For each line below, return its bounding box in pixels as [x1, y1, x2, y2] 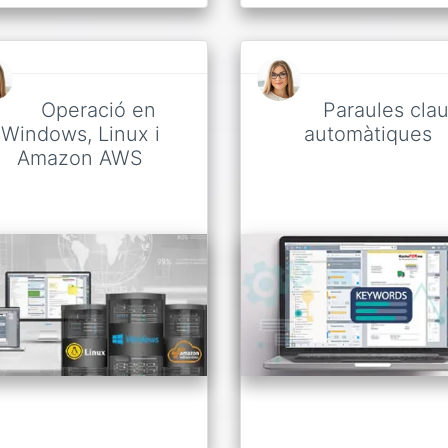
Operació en [40, 97, 156, 122]
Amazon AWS [17, 145, 143, 170]
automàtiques [304, 121, 432, 146]
